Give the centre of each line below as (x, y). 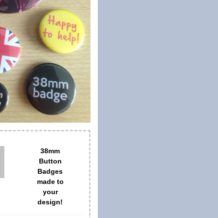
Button (50, 161)
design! (50, 202)
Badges (50, 171)
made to (50, 181)
